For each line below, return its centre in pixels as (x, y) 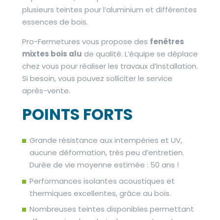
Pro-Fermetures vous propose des (86, 41)
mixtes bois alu (52, 54)
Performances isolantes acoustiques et (102, 181)
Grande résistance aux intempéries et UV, (106, 140)
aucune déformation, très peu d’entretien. (107, 152)
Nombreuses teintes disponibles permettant (111, 209)
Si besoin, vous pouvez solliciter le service (97, 78)
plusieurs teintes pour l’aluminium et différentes (109, 10)
